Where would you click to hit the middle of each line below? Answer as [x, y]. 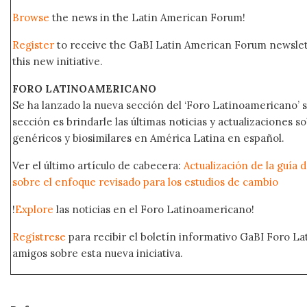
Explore [34, 209]
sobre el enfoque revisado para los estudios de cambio [145, 182]
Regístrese [39, 236]
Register [33, 45]
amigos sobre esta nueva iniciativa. [99, 253]
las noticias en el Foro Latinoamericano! [154, 209]
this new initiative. [58, 61]
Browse [31, 17]
